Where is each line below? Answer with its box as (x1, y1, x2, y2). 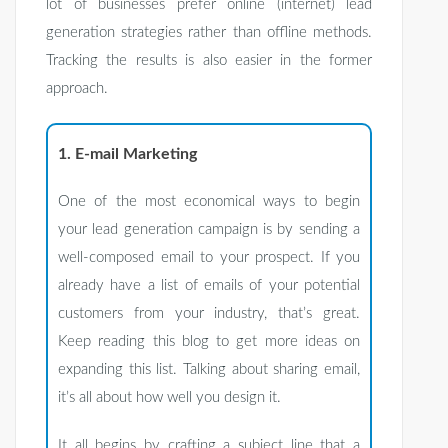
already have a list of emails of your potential (58, 278, 360, 294)
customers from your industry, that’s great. (58, 306, 360, 322)
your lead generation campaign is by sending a (58, 222, 360, 238)
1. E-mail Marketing (58, 146, 197, 163)
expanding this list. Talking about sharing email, (58, 362, 360, 378)
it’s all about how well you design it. (58, 390, 281, 406)
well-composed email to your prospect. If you (58, 250, 360, 266)
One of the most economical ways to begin (58, 194, 360, 210)
